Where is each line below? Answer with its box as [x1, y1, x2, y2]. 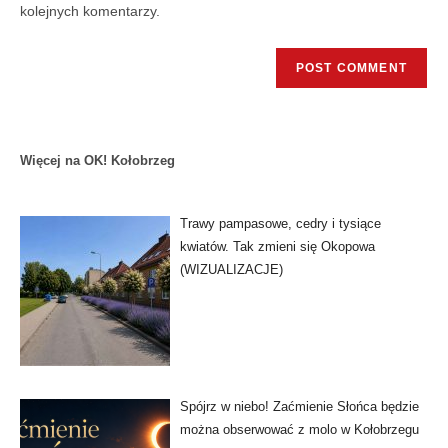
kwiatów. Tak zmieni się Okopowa [179, 239, 375, 255]
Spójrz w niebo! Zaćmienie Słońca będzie [179, 399, 419, 415]
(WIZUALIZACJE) [179, 262, 283, 278]
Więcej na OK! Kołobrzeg [20, 153, 175, 169]
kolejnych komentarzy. [20, 3, 160, 20]
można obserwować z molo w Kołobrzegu [179, 422, 419, 438]
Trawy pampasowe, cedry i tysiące [179, 216, 381, 232]
